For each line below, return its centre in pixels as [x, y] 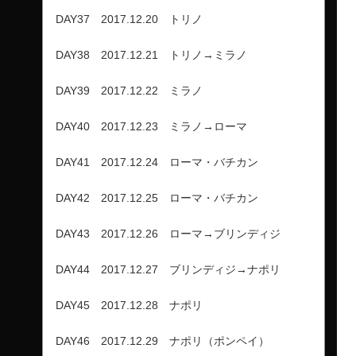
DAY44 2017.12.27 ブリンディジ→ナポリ [168, 269]
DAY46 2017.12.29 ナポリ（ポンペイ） [163, 341]
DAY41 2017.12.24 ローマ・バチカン [157, 162]
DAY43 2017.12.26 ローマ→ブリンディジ [168, 233]
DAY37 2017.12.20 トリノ [129, 19]
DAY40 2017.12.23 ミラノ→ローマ [151, 126]
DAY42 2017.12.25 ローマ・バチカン [157, 197]
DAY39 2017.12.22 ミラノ [129, 90]
